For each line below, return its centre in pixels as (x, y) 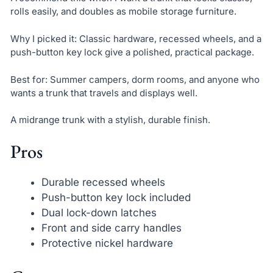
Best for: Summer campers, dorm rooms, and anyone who (135, 79)
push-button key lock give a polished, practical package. (132, 52)
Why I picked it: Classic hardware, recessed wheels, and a (136, 39)
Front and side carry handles (111, 228)
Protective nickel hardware (107, 243)
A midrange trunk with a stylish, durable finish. (110, 120)
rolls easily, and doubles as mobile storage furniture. (123, 12)
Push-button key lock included (116, 197)
